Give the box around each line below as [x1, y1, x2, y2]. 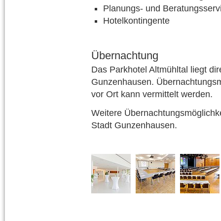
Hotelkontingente [103, 16, 170, 26]
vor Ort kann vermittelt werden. [91, 89, 213, 99]
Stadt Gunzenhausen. [91, 120, 177, 130]
